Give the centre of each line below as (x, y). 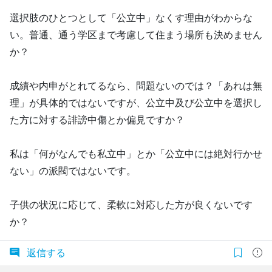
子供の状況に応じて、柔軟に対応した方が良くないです (131, 205)
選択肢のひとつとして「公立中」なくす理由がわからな (131, 18)
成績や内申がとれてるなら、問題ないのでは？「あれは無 (136, 86)
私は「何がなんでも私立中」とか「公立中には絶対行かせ (136, 154)
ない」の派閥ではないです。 (73, 171)
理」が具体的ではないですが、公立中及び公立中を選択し (136, 103)
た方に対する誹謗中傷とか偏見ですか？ (97, 120)
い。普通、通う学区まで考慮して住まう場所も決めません (136, 35)
